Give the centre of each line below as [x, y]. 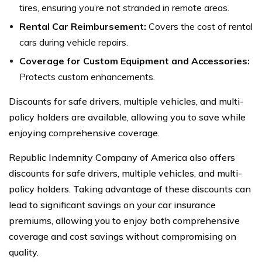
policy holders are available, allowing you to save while [127, 117]
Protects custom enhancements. [87, 76]
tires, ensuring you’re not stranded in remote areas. [124, 7]
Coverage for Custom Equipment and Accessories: [135, 61]
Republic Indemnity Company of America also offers [122, 157]
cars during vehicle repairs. [74, 42]
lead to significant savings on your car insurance [112, 204]
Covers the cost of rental [199, 26]
